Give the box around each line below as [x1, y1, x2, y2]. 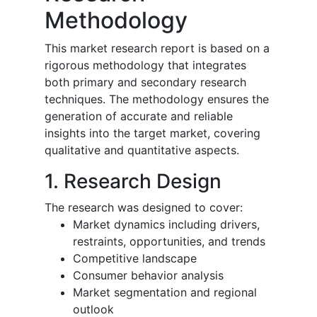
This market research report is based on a [45, 40, 270, 55]
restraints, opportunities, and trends [73, 234, 265, 248]
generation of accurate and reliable [45, 108, 233, 123]
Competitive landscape [73, 250, 197, 265]
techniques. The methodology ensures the [45, 91, 269, 106]
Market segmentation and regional [73, 284, 257, 299]
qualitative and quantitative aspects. [45, 142, 239, 157]
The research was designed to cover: [45, 200, 243, 214]
